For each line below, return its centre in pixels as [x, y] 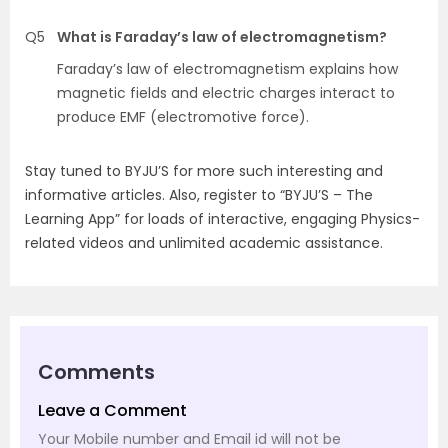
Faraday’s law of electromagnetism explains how [227, 68]
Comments [96, 371]
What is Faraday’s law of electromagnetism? [222, 36]
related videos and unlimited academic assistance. [204, 242]
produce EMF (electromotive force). [183, 116]
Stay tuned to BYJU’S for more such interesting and [204, 170]
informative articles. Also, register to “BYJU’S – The [199, 194]
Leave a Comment [112, 410]
